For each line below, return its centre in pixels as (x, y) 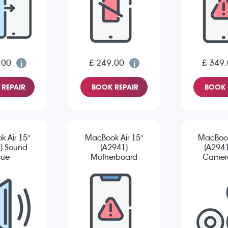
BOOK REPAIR (115, 87)
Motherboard (114, 157)
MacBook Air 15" (114, 138)
